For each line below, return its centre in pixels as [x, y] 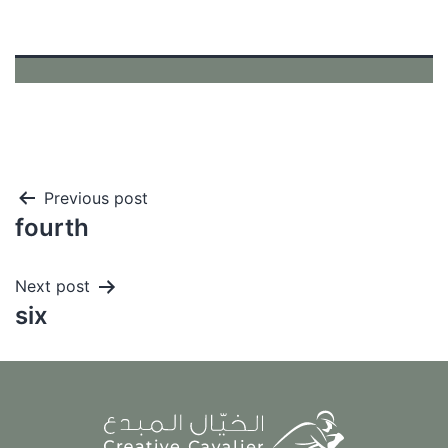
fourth [52, 227]
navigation [101, 252]
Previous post [96, 197]
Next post [52, 285]
